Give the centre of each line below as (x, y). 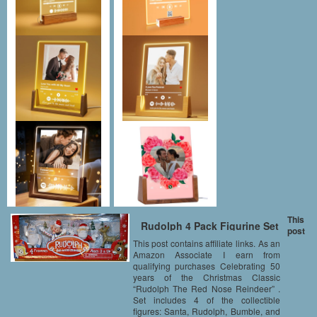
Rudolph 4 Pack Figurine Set (210, 225)
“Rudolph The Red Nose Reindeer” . (207, 288)
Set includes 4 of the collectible (207, 299)
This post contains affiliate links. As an (207, 243)
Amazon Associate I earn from (207, 254)
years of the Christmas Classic (207, 277)
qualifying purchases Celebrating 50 (207, 265)
